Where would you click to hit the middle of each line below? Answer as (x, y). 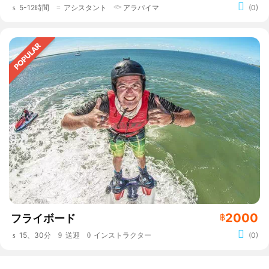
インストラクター (123, 235)
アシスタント (85, 7)
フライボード (43, 219)
